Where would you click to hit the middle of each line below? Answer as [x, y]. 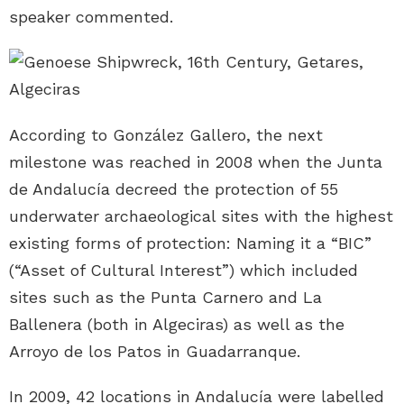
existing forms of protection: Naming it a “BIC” [190, 243]
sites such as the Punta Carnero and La [165, 298]
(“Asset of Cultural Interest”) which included [184, 271]
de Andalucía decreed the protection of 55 [174, 189]
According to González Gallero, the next [166, 135]
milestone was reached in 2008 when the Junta [196, 162]
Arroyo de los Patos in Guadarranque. [155, 352]
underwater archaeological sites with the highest [201, 216]
